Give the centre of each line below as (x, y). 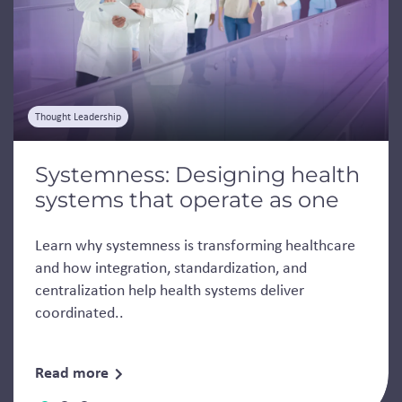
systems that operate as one (187, 200)
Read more (72, 372)
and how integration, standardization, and (171, 267)
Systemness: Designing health (197, 175)
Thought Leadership (78, 117)
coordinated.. (79, 312)
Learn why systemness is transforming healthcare (195, 245)
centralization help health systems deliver (170, 290)
